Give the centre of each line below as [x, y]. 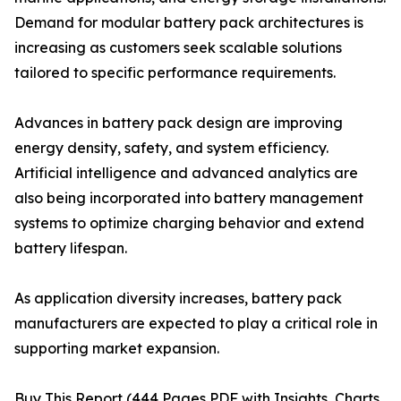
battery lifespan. [71, 248]
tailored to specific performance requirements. [175, 73]
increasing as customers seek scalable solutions [178, 48]
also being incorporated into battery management [189, 198]
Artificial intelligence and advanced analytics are [186, 173]
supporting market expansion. [117, 349]
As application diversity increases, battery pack [178, 299]
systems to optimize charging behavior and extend [189, 223]
